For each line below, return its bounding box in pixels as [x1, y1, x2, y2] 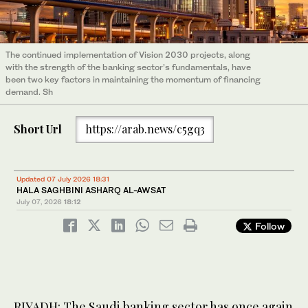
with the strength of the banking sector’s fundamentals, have [5, 61, 251, 72]
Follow [252, 220, 285, 232]
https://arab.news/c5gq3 [85, 122, 205, 137]
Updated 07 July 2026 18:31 [16, 175, 109, 184]
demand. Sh [5, 86, 53, 97]
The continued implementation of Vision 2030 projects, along [5, 49, 250, 60]
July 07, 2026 [16, 197, 62, 206]
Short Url [14, 122, 62, 137]
